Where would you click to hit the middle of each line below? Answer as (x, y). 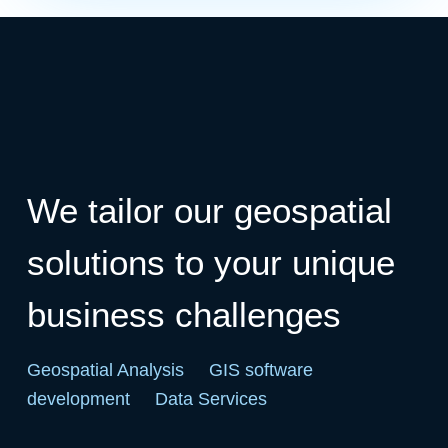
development (78, 399)
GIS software (260, 370)
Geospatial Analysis (105, 370)
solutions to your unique (210, 263)
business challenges (183, 315)
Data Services (210, 399)
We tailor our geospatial (209, 211)
